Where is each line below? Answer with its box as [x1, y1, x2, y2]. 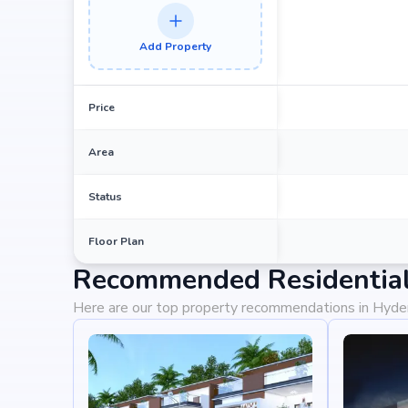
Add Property [139, 39, 211, 54]
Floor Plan [88, 234, 144, 249]
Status [88, 189, 122, 204]
